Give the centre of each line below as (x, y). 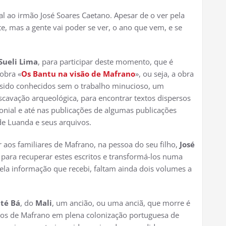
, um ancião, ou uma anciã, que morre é (121, 203)
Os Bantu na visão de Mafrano (78, 74)
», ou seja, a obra (164, 74)
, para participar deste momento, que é (105, 62)
